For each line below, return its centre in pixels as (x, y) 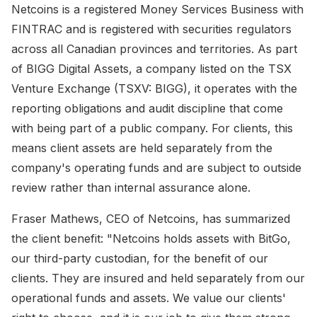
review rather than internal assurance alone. (131, 187)
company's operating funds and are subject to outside (156, 167)
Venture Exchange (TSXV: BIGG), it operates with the (154, 88)
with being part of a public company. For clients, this (152, 128)
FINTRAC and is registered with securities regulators (151, 29)
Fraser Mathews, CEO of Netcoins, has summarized (151, 218)
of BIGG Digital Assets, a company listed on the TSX (151, 68)
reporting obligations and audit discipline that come (147, 108)
